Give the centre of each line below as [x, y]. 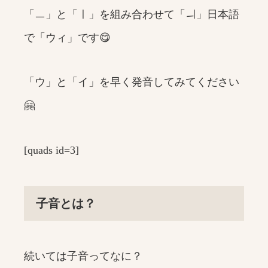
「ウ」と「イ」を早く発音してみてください [132, 82]
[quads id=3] [51, 150]
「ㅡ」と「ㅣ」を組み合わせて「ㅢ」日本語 [132, 14]
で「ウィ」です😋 [67, 37]
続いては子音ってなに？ [83, 256]
